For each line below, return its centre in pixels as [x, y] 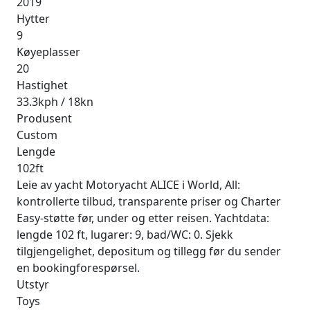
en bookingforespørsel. [78, 268]
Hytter [33, 19]
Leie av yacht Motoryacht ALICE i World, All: [128, 185]
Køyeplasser [48, 52]
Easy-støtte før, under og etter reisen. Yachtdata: [143, 218]
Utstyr [33, 285]
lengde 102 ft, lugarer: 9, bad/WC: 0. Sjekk [125, 235]
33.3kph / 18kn [55, 102]
